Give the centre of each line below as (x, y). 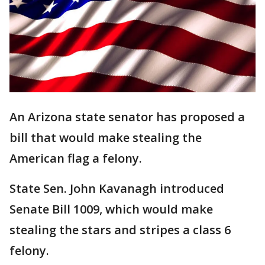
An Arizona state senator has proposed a (127, 117)
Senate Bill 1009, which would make (111, 209)
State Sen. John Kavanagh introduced (117, 189)
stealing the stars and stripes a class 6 (120, 230)
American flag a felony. (76, 159)
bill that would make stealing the (106, 138)
